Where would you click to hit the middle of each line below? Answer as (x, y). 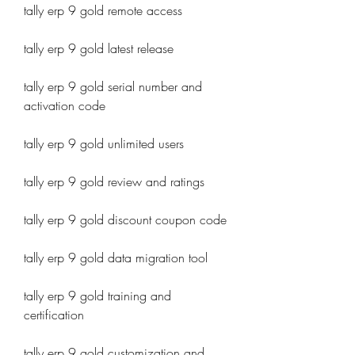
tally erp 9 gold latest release (99, 48)
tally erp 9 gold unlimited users (104, 143)
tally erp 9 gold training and (97, 296)
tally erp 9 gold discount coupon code (125, 219)
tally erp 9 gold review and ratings (114, 181)
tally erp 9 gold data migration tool (116, 258)
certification (54, 315)
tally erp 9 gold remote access (103, 10)
